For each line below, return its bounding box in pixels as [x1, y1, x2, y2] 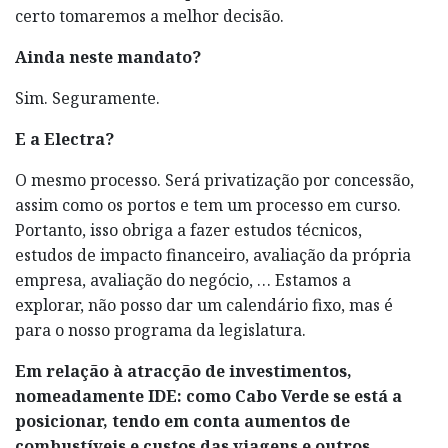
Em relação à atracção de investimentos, [15, 359, 352, 382]
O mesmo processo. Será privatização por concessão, [15, 168, 414, 191]
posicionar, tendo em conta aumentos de [15, 409, 350, 432]
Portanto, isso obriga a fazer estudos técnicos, [15, 218, 362, 241]
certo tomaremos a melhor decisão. [15, 4, 284, 27]
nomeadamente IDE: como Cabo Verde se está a [15, 384, 402, 407]
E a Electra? [15, 127, 114, 150]
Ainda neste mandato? [15, 45, 201, 68]
